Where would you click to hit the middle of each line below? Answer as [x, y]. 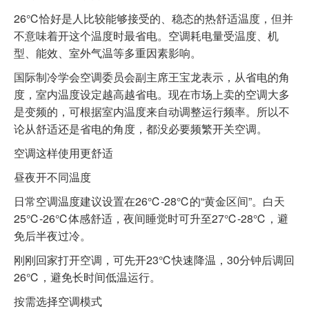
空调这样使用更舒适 [63, 153]
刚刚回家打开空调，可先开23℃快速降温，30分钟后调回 [154, 260]
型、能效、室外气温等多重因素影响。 [108, 53]
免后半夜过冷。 [52, 236]
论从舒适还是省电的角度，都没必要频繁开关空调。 [141, 129]
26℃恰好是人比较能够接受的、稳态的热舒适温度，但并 [153, 18]
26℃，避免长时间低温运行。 [87, 277]
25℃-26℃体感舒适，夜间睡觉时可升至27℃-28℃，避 [151, 218]
